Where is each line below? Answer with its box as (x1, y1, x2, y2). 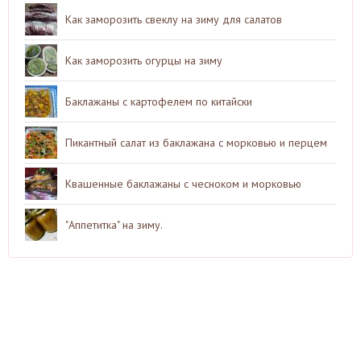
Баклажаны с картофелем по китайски (65, 93, 252, 109)
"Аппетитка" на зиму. (65, 217, 163, 232)
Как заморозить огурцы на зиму (65, 52, 222, 68)
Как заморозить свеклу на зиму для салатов (65, 11, 282, 27)
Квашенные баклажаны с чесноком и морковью (65, 176, 301, 191)
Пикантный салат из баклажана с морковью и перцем (65, 135, 327, 150)
